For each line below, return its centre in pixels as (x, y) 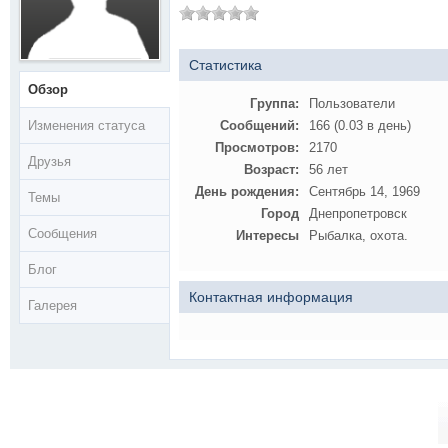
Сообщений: (259, 125)
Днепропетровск (358, 213)
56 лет (328, 169)
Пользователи (352, 103)
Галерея (52, 305)
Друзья (49, 161)
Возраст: (271, 169)
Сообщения (62, 233)
